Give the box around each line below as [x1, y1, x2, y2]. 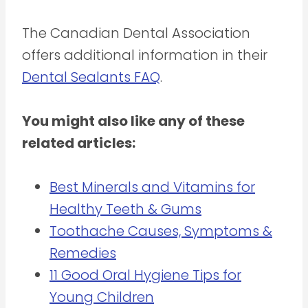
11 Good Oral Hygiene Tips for [49, 265, 241, 285]
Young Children [49, 287, 154, 307]
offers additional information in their [22, 45, 267, 65]
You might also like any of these [22, 111, 245, 131]
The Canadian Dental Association [22, 23, 250, 43]
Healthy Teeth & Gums [49, 199, 201, 219]
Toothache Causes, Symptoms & [49, 221, 272, 241]
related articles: [22, 133, 135, 153]
